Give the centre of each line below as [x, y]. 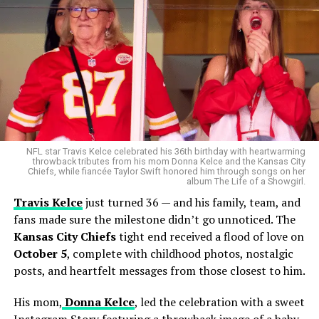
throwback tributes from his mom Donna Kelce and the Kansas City [169, 161]
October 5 [40, 253]
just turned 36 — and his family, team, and [191, 202]
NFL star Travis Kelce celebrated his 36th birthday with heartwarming [166, 151]
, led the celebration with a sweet [219, 302]
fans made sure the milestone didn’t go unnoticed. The [154, 219]
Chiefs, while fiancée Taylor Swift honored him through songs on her [167, 171]
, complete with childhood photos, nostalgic [180, 253]
